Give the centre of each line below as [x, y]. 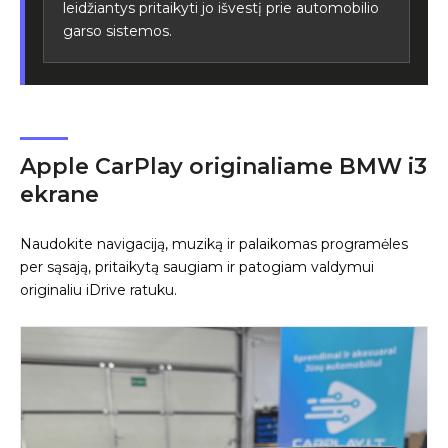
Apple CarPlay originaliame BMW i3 [223, 166]
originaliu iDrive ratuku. [98, 289]
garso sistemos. [117, 30]
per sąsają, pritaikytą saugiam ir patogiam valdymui [197, 266]
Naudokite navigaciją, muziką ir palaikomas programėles [214, 243]
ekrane [59, 194]
